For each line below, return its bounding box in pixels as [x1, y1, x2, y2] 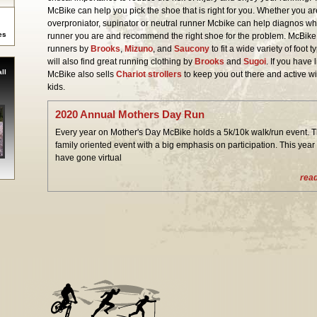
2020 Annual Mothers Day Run [55, 108, 204, 120]
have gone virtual [55, 153, 122, 163]
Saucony [174, 44, 209, 54]
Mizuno [125, 44, 153, 54]
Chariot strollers [116, 69, 182, 80]
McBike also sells [47, 69, 116, 80]
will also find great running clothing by [47, 57, 195, 67]
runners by [47, 44, 91, 54]
